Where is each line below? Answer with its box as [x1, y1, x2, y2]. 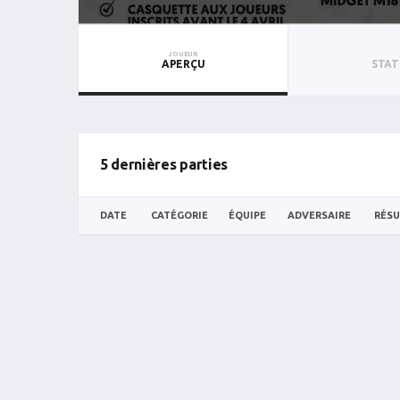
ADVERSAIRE [287, 209, 351, 221]
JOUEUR [168, 49, 198, 58]
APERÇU [161, 57, 205, 70]
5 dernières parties [100, 155, 228, 172]
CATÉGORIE [151, 209, 208, 221]
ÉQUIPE [229, 209, 266, 221]
